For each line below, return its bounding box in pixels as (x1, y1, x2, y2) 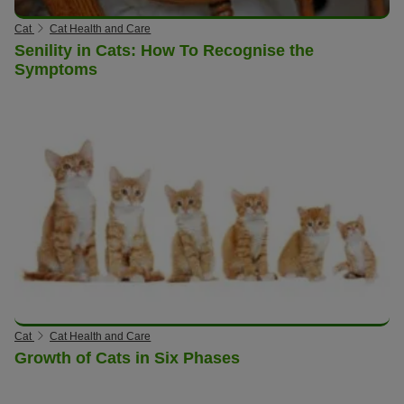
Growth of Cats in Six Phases (14, 349, 240, 368)
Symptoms (14, 60, 97, 78)
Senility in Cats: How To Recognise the (14, 41, 314, 60)
